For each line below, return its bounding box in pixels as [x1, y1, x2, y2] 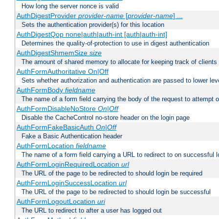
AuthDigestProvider [16, 12, 78, 20]
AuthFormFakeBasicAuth [16, 123, 96, 131]
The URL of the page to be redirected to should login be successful [22, 188, 211, 196]
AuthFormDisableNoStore [16, 105, 98, 113]
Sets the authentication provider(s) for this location [22, 21, 164, 29]
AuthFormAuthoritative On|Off [16, 67, 109, 76]
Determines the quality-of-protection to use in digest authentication [22, 40, 209, 47]
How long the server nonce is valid [22, 2, 119, 10]
